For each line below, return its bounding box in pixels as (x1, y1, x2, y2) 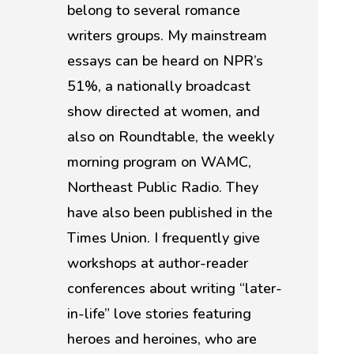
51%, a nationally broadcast (66, 77, 250, 96)
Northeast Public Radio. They (66, 178, 258, 197)
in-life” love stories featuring (66, 304, 251, 323)
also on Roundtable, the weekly (66, 127, 274, 146)
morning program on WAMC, (66, 153, 251, 171)
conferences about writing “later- (66, 279, 282, 298)
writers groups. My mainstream (66, 26, 267, 45)
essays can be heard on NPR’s (66, 51, 263, 70)
